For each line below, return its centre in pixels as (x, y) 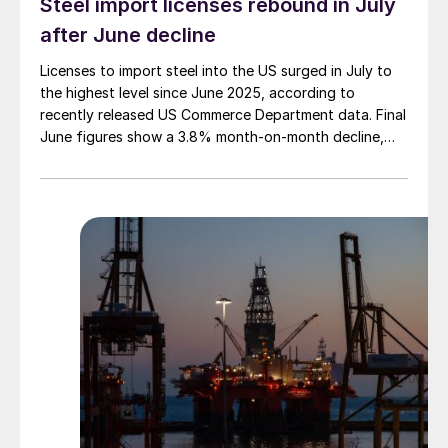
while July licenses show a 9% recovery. (171, 159)
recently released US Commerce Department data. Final (223, 115)
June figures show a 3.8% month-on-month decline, (212, 137)
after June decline (128, 35)
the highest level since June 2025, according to (197, 93)
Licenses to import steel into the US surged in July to (216, 71)
